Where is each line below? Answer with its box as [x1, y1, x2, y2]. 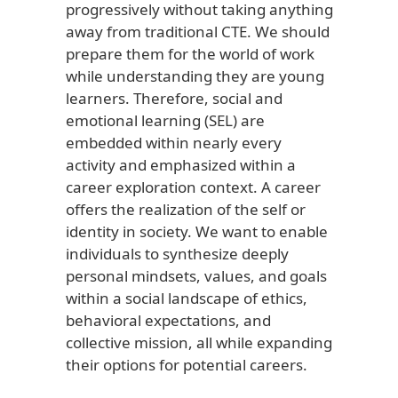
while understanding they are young [66, 66, 324, 87]
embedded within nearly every [66, 132, 282, 154]
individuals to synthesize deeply [66, 243, 289, 265]
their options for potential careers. [66, 354, 307, 376]
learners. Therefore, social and [66, 88, 283, 109]
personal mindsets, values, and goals [66, 266, 327, 287]
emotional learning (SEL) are [66, 110, 265, 131]
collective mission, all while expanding [66, 332, 332, 354]
